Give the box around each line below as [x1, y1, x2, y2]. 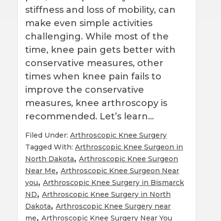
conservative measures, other [25, 57, 163, 69]
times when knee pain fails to [25, 71, 161, 82]
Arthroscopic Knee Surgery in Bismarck [43, 178, 184, 187]
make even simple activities [25, 17, 152, 29]
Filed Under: [25, 130, 70, 140]
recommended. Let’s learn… [25, 110, 156, 122]
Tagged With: [25, 142, 75, 151]
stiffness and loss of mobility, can [25, 4, 176, 15]
